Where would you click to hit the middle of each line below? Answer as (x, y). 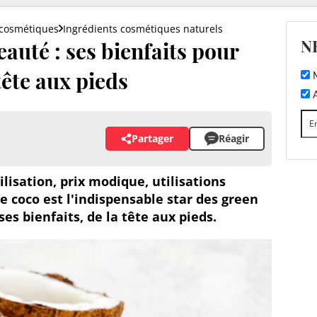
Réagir (234, 139)
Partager (152, 139)
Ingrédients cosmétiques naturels (143, 28)
